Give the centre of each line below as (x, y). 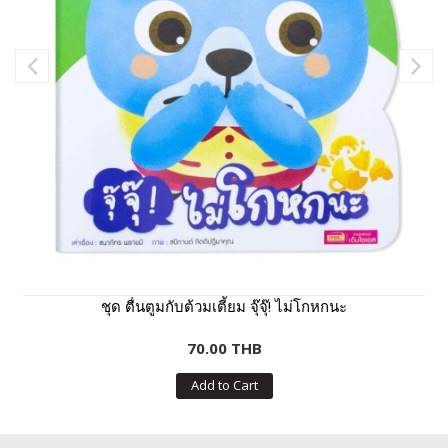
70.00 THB (224, 348)
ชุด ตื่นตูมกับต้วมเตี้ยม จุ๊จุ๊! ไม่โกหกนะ (224, 306)
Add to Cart (224, 385)
